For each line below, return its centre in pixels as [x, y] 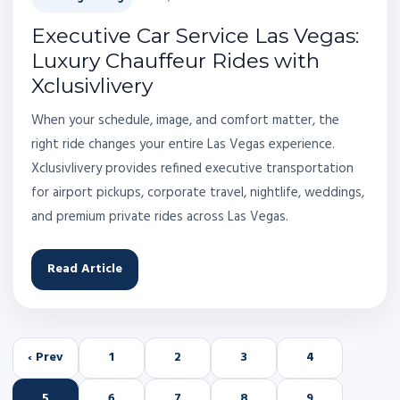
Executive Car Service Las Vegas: [195, 35]
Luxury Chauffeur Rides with [175, 60]
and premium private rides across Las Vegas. [160, 217]
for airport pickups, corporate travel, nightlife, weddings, [198, 192]
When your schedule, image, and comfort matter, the [185, 120]
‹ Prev [46, 358]
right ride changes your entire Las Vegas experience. [183, 144]
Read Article [85, 270]
